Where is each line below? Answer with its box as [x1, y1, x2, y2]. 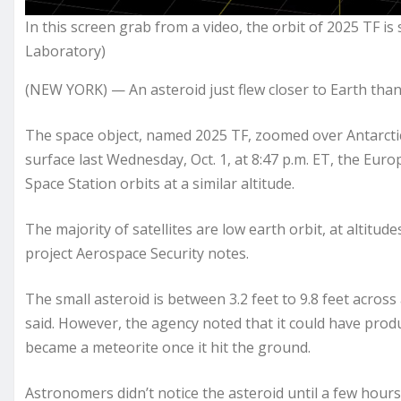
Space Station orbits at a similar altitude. [25, 173, 294, 193]
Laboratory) [25, 40, 106, 61]
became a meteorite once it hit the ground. [25, 337, 311, 357]
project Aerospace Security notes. [25, 243, 249, 263]
